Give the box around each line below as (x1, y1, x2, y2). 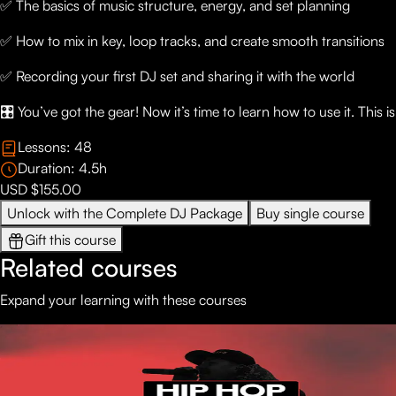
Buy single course (256, 203, 364, 222)
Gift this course (25, 230, 116, 248)
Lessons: (18, 137, 74, 156)
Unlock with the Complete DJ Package (7, 203, 242, 222)
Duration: (18, 158, 79, 177)
